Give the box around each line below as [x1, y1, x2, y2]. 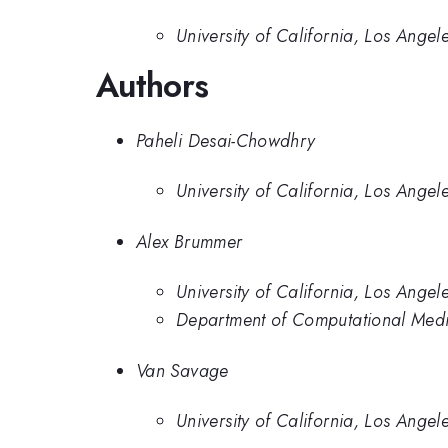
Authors [96, 62, 209, 110]
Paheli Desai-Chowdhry [136, 127, 316, 154]
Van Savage [136, 357, 229, 384]
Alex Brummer [136, 228, 243, 255]
